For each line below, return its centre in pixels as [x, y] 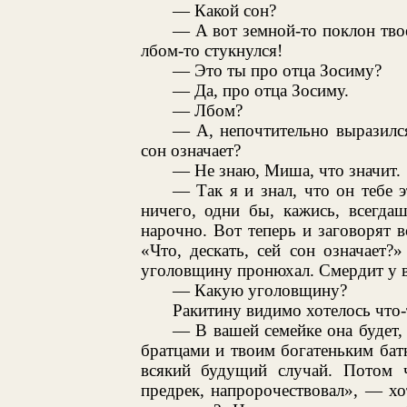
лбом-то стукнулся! [211, 50]
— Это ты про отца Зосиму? [277, 70]
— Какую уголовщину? [259, 290]
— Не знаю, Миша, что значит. [286, 170]
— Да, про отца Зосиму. [260, 90]
